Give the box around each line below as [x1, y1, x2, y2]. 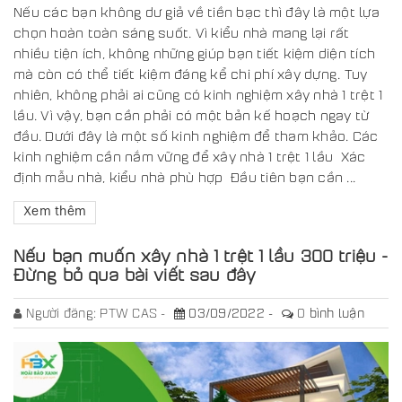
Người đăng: [26, 305, 100, 321]
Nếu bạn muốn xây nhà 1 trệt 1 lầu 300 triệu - [13, 245, 389, 267]
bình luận [305, 305, 364, 321]
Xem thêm [23, 205, 86, 219]
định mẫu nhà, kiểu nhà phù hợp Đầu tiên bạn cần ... [13, 169, 355, 186]
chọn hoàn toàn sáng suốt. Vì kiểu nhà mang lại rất [13, 24, 350, 41]
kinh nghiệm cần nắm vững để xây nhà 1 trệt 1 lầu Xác [13, 148, 366, 165]
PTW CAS [100, 305, 162, 321]
